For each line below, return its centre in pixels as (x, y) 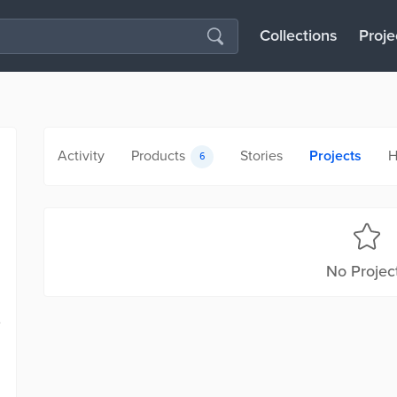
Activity (81, 156)
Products (158, 156)
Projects (335, 156)
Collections (299, 35)
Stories (261, 156)
